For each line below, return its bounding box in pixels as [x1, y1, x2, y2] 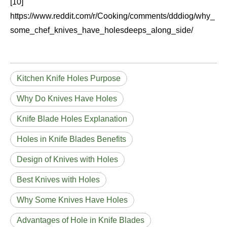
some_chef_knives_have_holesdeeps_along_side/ [10, 25, 193, 34]
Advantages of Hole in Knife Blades [17, 215, 144, 224]
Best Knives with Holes [17, 175, 100, 184]
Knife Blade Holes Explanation [17, 114, 127, 123]
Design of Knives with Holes [17, 155, 118, 164]
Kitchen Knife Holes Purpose [17, 73, 121, 83]
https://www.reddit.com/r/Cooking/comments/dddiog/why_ [10, 11, 215, 20]
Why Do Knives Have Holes [17, 94, 117, 103]
